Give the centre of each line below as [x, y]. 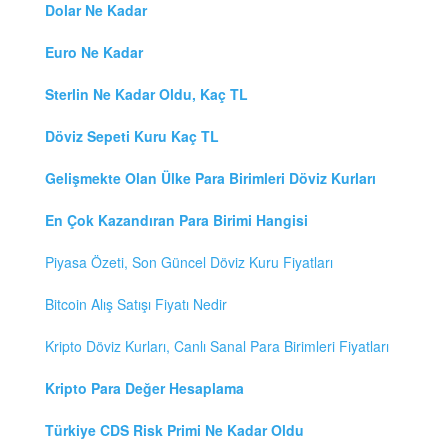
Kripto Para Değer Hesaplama [144, 388]
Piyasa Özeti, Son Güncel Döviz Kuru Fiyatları [189, 262]
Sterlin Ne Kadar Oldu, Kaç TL [146, 94]
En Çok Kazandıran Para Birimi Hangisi [176, 220]
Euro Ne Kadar [94, 52]
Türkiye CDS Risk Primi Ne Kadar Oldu [174, 430]
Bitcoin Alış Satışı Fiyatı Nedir [136, 304]
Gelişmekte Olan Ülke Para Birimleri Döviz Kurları [210, 178]
